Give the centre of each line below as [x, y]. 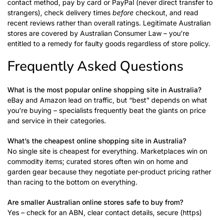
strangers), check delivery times [60, 13]
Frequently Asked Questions [96, 66]
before [123, 13]
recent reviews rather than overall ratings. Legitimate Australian [109, 23]
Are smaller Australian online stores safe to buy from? [95, 202]
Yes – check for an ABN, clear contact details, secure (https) [105, 212]
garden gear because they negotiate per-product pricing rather [109, 172]
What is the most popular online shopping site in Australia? [104, 90]
